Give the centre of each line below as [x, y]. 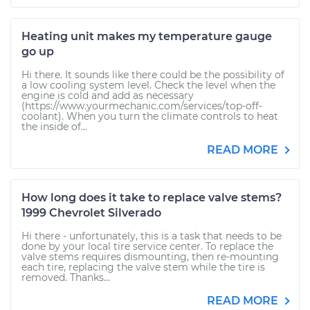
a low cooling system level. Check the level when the [148, 85]
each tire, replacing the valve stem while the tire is [143, 267]
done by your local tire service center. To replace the [147, 246]
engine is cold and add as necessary [108, 95]
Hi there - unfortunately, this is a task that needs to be [152, 236]
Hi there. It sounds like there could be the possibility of [153, 75]
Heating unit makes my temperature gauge [147, 36]
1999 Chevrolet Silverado [91, 213]
